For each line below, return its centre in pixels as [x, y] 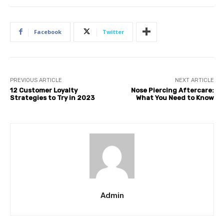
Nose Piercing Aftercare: [172, 90]
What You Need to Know [175, 97]
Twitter [113, 31]
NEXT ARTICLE [194, 80]
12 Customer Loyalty [44, 90]
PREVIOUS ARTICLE [36, 80]
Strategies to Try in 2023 [52, 97]
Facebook [48, 31]
